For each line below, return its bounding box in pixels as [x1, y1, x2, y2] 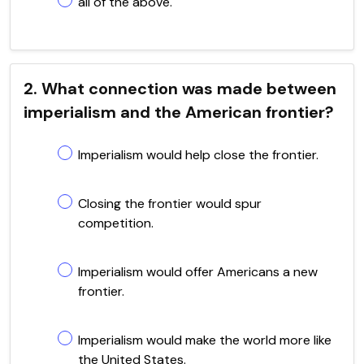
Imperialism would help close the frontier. [78, 145, 318, 163]
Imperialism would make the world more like [78, 331, 331, 349]
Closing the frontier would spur [78, 194, 262, 212]
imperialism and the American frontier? [24, 101, 334, 123]
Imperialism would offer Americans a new [78, 262, 318, 280]
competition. [78, 214, 154, 232]
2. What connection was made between [24, 77, 336, 99]
